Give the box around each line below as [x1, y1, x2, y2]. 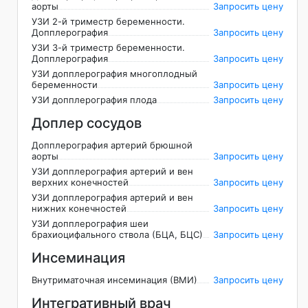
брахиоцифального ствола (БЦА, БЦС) [32, 229, 203, 241]
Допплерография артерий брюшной [32, 140, 192, 151]
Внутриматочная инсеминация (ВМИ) [32, 274, 197, 286]
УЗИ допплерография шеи [32, 218, 148, 230]
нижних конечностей [32, 203, 126, 214]
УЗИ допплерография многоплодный [32, 68, 197, 80]
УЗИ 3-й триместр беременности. [32, 42, 185, 54]
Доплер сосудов [32, 115, 142, 132]
